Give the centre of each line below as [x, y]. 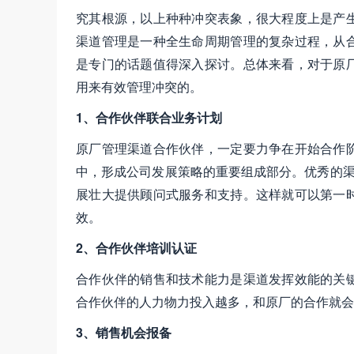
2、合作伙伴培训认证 [136, 248]
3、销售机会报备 [124, 333]
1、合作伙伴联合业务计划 [149, 118]
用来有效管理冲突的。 [139, 87]
